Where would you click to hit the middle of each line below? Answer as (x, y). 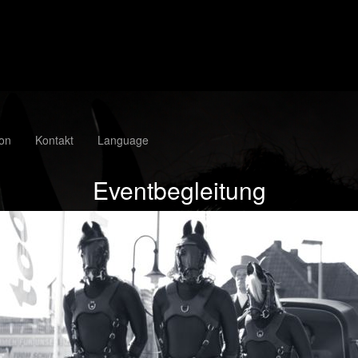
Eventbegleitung (179, 190)
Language (123, 140)
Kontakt (54, 140)
